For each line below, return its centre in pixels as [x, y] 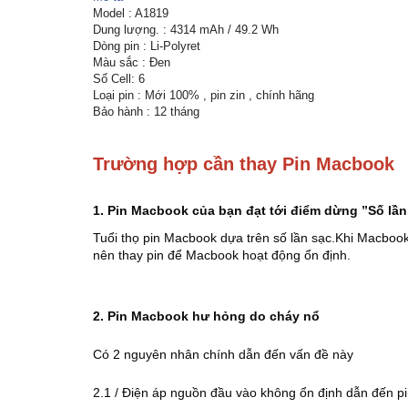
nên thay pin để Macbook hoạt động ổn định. [222, 255]
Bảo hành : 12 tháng [146, 111]
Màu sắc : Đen [132, 62]
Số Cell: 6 [119, 78]
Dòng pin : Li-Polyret [147, 46]
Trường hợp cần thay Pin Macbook [244, 163]
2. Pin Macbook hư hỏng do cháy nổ [206, 316]
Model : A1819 [131, 13]
